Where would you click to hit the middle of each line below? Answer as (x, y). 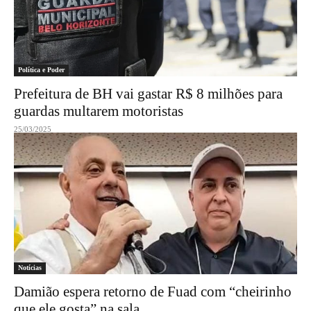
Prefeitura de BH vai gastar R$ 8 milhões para (148, 94)
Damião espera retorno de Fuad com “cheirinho (153, 292)
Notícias (30, 268)
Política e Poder (41, 70)
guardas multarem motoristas (99, 111)
